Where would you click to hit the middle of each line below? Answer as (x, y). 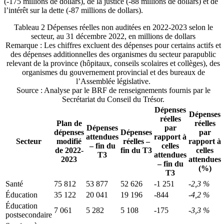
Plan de (69, 123)
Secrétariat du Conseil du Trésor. (113, 99)
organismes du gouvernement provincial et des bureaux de (113, 72)
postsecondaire (29, 214)
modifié (69, 141)
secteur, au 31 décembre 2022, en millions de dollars (113, 36)
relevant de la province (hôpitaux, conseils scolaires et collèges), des (113, 63)
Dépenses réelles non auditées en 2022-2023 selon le (129, 27)
